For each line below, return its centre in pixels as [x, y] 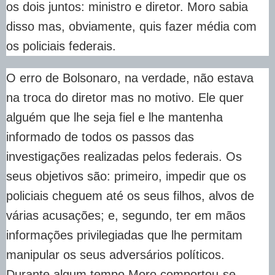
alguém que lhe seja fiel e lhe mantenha [114, 117]
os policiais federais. [61, 46]
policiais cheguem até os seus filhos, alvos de [130, 196]
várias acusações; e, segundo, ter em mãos [126, 215]
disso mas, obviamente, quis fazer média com [131, 26]
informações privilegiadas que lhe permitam [124, 235]
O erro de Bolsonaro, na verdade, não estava [130, 78]
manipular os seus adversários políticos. [115, 254]
